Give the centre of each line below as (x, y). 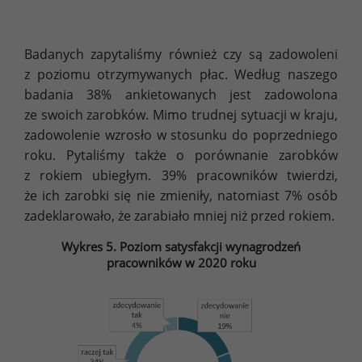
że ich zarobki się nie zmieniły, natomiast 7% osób (181, 195)
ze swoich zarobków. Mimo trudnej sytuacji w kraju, (181, 114)
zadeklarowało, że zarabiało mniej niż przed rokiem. (179, 215)
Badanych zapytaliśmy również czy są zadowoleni (181, 54)
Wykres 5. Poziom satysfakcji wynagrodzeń (181, 246)
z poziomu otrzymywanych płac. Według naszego (181, 74)
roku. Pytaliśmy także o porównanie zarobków (181, 155)
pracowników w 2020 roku (181, 262)
